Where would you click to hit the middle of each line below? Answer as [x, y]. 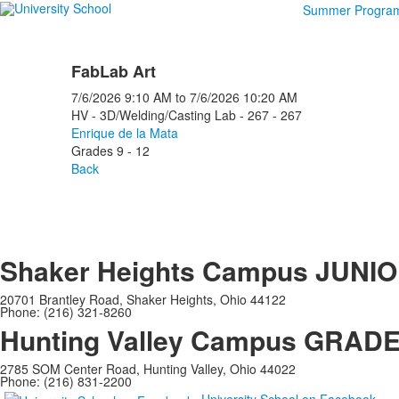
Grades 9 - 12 [110, 151]
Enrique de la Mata [124, 133]
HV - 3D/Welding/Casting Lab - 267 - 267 [186, 115]
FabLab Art [113, 71]
